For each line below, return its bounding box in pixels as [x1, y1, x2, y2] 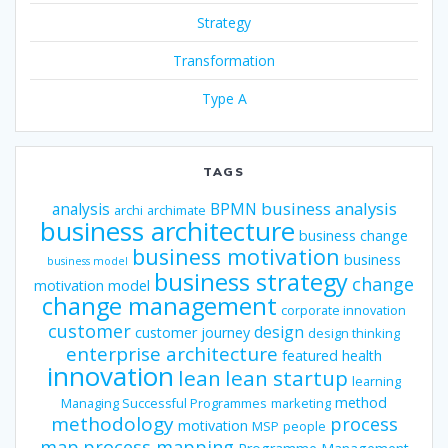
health [342, 345, 382, 365]
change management [42, 289, 277, 322]
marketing [271, 394, 331, 412]
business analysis [260, 196, 397, 220]
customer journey [135, 322, 250, 342]
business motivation [132, 241, 340, 271]
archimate [146, 201, 206, 219]
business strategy [154, 265, 348, 298]
